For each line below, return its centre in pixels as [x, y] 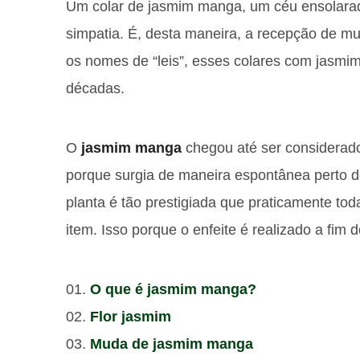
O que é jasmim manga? [173, 289]
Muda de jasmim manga [172, 344]
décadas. [95, 88]
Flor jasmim [131, 317]
